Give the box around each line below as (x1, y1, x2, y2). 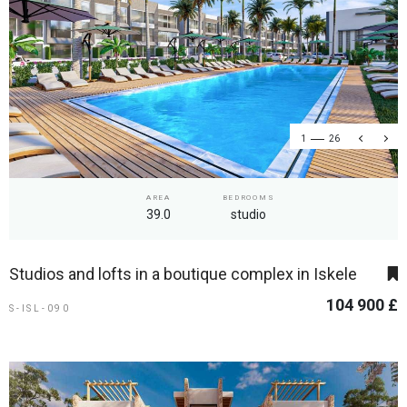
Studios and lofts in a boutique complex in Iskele (9, 263, 357, 283)
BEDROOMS (222, 193, 275, 202)
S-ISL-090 (9, 303, 71, 313)
